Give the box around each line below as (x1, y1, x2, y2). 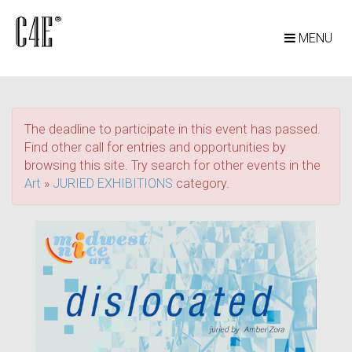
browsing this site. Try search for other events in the (24, 158, 321, 173)
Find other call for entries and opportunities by (24, 140, 286, 155)
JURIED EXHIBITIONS (53, 176, 173, 191)
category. (173, 176, 229, 191)
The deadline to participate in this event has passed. (24, 122, 321, 137)
